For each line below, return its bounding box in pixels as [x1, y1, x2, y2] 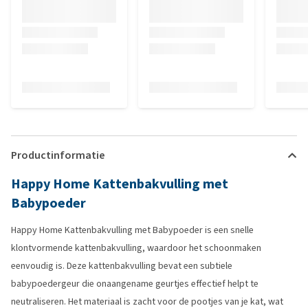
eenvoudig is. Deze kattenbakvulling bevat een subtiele [11, 259, 232, 272]
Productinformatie [11, 148, 104, 162]
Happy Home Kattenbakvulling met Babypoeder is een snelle [11, 223, 254, 236]
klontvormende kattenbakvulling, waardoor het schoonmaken [11, 241, 261, 254]
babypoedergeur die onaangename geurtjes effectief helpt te [11, 277, 258, 290]
